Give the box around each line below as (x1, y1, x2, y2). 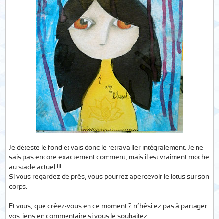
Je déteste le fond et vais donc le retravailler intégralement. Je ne (9, 144, 204, 151)
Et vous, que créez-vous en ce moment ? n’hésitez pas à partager (9, 203, 208, 210)
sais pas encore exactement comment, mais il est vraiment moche (9, 154, 210, 161)
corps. (9, 183, 28, 190)
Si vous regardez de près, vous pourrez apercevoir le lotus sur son (9, 174, 210, 180)
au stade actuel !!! (9, 164, 62, 171)
